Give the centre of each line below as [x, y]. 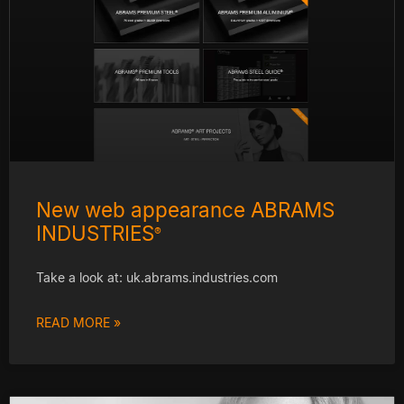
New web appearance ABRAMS [185, 209]
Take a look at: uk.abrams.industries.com [157, 277]
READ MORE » [78, 322]
